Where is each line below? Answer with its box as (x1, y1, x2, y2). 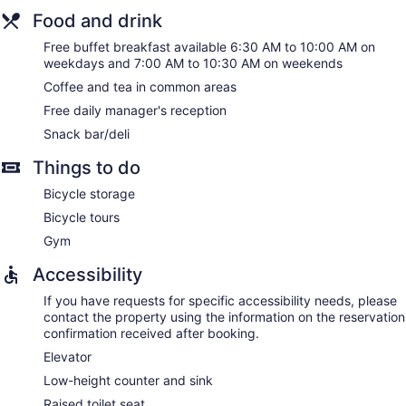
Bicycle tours (43, 209, 120, 226)
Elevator (43, 349, 92, 365)
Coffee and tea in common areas (43, 79, 237, 95)
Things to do (33, 157, 140, 179)
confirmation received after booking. (43, 325, 259, 342)
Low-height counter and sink (43, 372, 213, 389)
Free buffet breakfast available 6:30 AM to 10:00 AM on (43, 39, 375, 55)
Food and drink (33, 10, 162, 33)
